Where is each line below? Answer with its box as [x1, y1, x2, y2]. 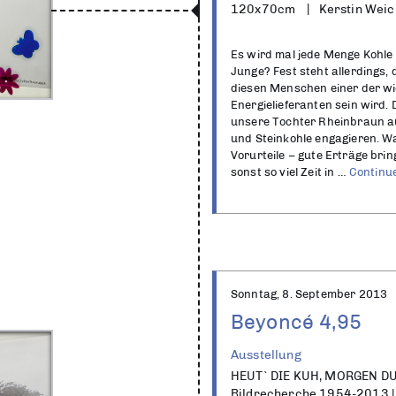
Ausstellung [231, 347, 301, 362]
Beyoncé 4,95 [231, 309, 362, 333]
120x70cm [231, 2, 296, 16]
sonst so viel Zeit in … [231, 165, 349, 179]
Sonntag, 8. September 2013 [231, 287, 388, 301]
